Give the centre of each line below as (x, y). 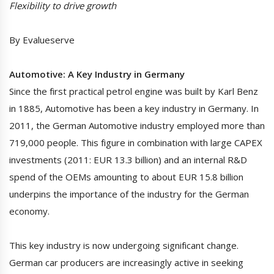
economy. (29, 211)
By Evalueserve (42, 40)
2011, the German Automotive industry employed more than (137, 126)
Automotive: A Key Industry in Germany (97, 74)
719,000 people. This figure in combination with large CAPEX (136, 143)
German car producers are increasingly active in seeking (126, 263)
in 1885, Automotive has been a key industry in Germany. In (134, 109)
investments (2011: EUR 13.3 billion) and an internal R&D (128, 160)
